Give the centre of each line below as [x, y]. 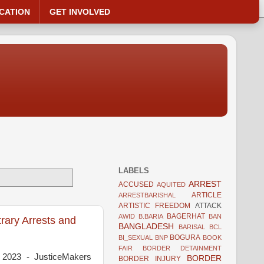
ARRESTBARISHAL [147, 195]
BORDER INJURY [150, 258]
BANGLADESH [146, 226]
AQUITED [171, 184]
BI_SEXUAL [136, 237]
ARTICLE [207, 195]
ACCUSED [136, 184]
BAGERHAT [186, 216]
